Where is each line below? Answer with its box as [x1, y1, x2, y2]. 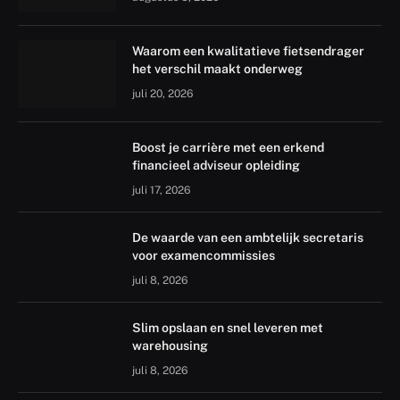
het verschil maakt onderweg [132, 61, 303, 76]
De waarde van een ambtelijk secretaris [132, 229, 363, 245]
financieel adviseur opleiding [132, 157, 300, 172]
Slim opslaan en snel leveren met [132, 320, 323, 335]
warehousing [132, 337, 211, 353]
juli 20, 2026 [132, 87, 193, 100]
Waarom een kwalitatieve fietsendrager [132, 43, 364, 58]
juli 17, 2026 [132, 183, 190, 196]
